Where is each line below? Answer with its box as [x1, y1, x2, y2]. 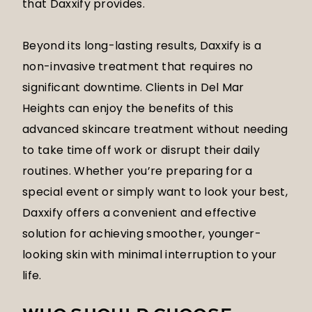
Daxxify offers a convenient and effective [22, 205, 257, 221]
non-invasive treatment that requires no [22, 58, 253, 75]
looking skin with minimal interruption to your [22, 247, 277, 263]
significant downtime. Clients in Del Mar [22, 79, 244, 96]
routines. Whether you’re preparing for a [22, 163, 253, 180]
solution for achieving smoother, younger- [22, 226, 262, 242]
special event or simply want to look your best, [22, 184, 288, 201]
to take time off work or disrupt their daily [22, 142, 260, 159]
